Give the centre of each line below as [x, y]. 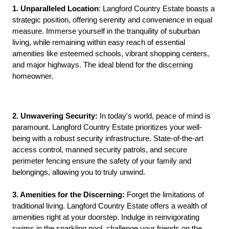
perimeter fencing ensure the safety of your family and [102, 161]
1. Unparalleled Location [55, 9]
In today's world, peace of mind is [154, 116]
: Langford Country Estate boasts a [157, 9]
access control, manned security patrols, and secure [100, 150]
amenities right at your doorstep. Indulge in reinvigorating [106, 217]
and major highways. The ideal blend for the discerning [102, 65]
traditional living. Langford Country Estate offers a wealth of [110, 206]
